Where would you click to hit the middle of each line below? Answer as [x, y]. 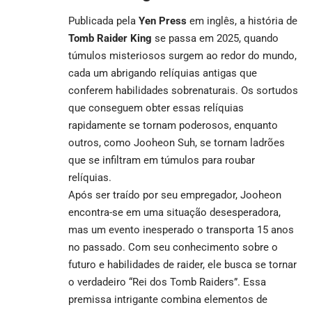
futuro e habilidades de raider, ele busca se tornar [182, 265]
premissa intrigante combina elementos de [168, 300]
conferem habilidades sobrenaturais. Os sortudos [183, 91]
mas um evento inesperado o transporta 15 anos [181, 230]
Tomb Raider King [110, 39]
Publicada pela [103, 21]
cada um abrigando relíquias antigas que [163, 73]
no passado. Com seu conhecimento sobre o [173, 248]
